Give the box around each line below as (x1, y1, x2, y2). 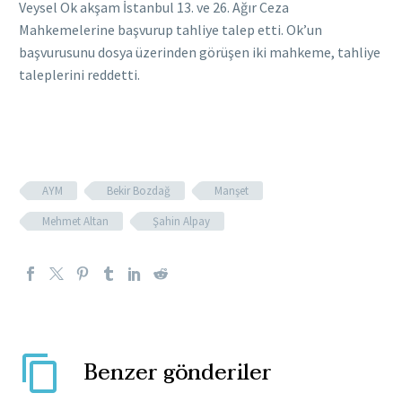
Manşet (214, 182, 249, 198)
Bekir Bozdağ (107, 182, 170, 198)
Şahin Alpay (153, 213, 210, 229)
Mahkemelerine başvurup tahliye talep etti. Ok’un (19, 21, 322, 39)
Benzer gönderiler (84, 354, 272, 391)
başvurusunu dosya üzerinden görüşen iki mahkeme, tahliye (19, 43, 380, 62)
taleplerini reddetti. (19, 66, 140, 84)
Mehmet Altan (42, 213, 109, 229)
